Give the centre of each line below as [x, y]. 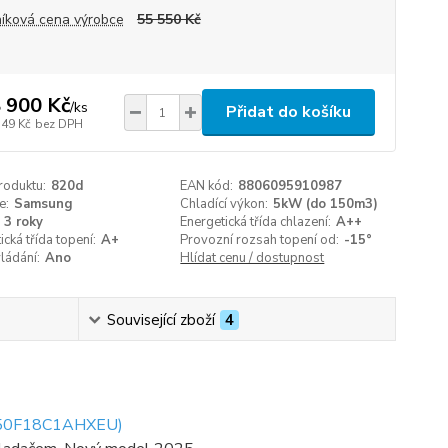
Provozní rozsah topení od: [260, 240]
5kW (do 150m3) [326, 204]
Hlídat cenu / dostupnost [252, 258]
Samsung [43, 204]
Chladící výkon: [224, 204]
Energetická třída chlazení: [256, 222]
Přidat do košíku [288, 112]
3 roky [23, 222]
